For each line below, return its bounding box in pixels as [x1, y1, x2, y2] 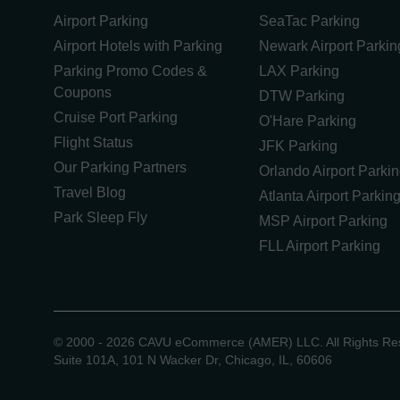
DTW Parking [258, 88, 345, 104]
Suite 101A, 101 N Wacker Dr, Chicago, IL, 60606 [54, 353, 332, 367]
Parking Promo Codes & [54, 63, 207, 79]
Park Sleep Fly [54, 210, 147, 225]
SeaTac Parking [258, 13, 360, 29]
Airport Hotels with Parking [54, 38, 222, 54]
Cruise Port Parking [54, 110, 178, 125]
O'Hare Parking [258, 113, 356, 129]
